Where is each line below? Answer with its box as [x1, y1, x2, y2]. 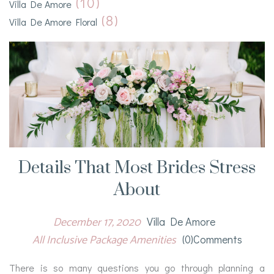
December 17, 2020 [53, 213, 141, 232]
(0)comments [182, 231, 242, 246]
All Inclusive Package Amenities [32, 231, 176, 250]
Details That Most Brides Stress [18, 157, 256, 179]
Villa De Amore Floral [9, 15, 97, 29]
